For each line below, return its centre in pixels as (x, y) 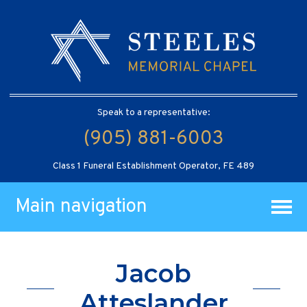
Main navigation (82, 207)
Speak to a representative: (153, 112)
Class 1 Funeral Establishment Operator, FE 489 (153, 166)
